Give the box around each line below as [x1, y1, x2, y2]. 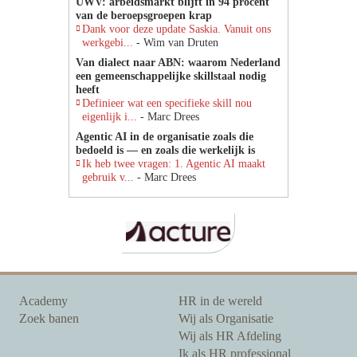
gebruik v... [82, 171, 137, 184]
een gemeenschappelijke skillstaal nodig [76, 69, 266, 83]
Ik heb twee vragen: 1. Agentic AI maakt [82, 157, 265, 171]
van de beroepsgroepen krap [76, 9, 212, 22]
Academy [19, 294, 69, 308]
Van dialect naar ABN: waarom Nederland [76, 56, 280, 69]
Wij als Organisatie [178, 312, 273, 326]
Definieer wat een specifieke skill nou [82, 96, 252, 110]
